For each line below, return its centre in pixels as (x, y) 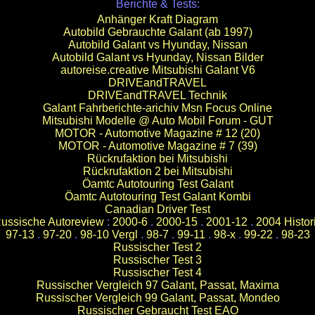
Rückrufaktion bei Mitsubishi (157, 159)
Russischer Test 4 (157, 272)
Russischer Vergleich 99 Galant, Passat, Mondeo (157, 298)
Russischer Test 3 (157, 260)
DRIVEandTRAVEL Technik (157, 95)
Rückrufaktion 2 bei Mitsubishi (157, 171)
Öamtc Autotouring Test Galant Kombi (157, 197)
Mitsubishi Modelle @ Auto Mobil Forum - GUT (157, 121)
